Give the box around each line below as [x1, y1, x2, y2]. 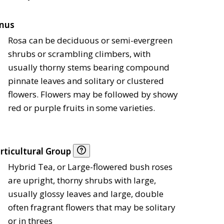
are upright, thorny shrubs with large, [8, 174, 156, 186]
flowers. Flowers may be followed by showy [8, 88, 178, 100]
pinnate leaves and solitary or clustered [8, 75, 164, 87]
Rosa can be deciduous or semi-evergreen [8, 34, 172, 46]
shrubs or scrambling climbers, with [8, 48, 150, 60]
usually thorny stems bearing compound [8, 61, 169, 73]
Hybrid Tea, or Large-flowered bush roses [8, 161, 172, 173]
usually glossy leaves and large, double [8, 188, 163, 200]
